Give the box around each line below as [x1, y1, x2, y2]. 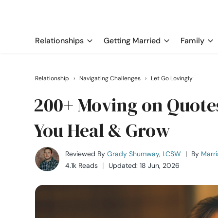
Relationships [35, 36, 84, 46]
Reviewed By [65, 149, 105, 158]
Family [181, 36, 204, 46]
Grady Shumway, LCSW [107, 149, 181, 158]
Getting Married [104, 36, 161, 46]
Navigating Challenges [79, 74, 141, 82]
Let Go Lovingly [151, 74, 193, 82]
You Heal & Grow [34, 118, 170, 143]
